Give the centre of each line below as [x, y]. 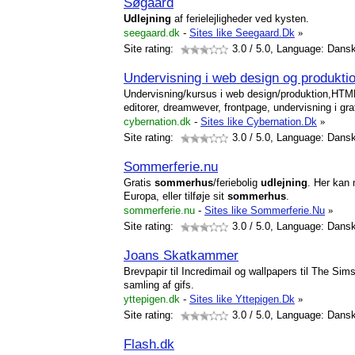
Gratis [139, 183]
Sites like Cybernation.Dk [259, 122]
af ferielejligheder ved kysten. [240, 19]
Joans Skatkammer [181, 255]
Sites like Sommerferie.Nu [265, 210]
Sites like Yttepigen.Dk [242, 299]
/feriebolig [237, 183]
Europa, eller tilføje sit [176, 196]
